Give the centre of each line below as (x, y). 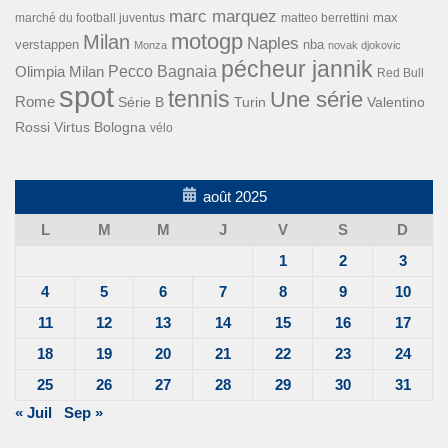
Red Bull (400, 72)
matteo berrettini (325, 17)
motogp (207, 41)
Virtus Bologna (100, 126)
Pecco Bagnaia (162, 71)
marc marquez (223, 16)
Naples (273, 42)
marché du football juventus (90, 17)
